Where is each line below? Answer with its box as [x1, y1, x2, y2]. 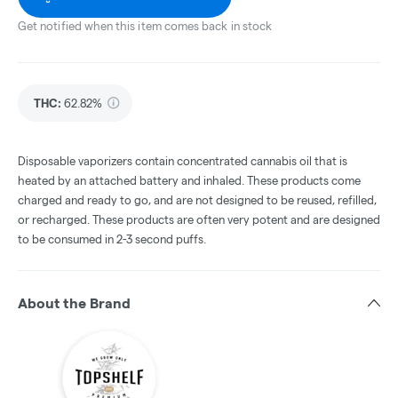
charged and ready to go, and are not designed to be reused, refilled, [18, 194, 377, 207]
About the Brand [18, 296, 131, 312]
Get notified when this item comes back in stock [18, 20, 273, 33]
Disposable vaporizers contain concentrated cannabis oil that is [18, 155, 347, 168]
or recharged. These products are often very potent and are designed [18, 213, 380, 227]
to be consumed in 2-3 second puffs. [18, 233, 206, 246]
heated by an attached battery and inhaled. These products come [18, 174, 361, 187]
